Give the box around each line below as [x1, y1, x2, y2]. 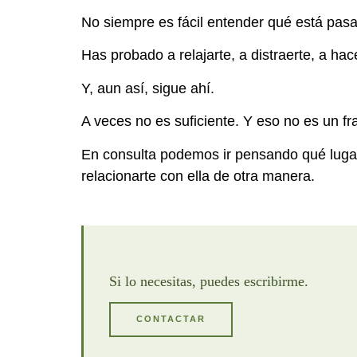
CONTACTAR [135, 314, 206, 324]
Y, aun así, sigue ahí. [81, 80, 214, 96]
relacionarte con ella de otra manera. [81, 167, 315, 184]
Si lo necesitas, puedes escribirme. [109, 273, 308, 289]
